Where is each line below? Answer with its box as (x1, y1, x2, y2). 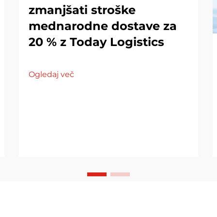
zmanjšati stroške (29, 2, 136, 17)
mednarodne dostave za (29, 18, 177, 33)
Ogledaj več (29, 69, 74, 79)
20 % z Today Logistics (29, 34, 164, 49)
